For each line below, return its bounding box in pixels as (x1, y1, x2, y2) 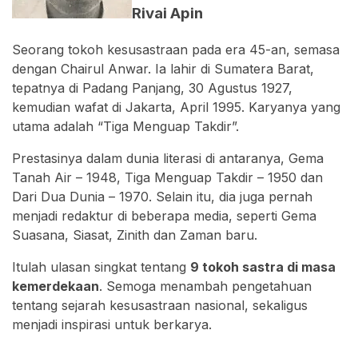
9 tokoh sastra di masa (190, 258, 336, 275)
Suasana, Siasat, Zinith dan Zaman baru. (12, 226, 257, 243)
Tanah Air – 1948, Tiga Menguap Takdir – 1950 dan (12, 169, 323, 185)
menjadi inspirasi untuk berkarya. (12, 316, 212, 332)
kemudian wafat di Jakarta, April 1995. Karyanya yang (12, 98, 340, 115)
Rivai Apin (132, 4, 203, 23)
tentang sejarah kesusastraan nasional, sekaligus (12, 296, 308, 313)
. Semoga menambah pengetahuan (99, 277, 312, 294)
